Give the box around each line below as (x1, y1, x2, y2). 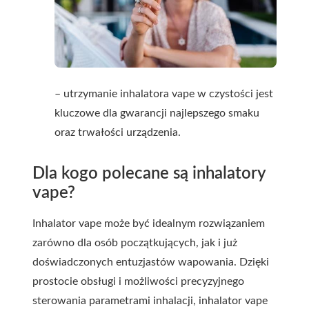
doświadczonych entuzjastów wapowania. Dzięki (32, 257, 269, 268)
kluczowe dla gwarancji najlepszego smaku (54, 108, 259, 119)
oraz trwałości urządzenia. (54, 127, 181, 139)
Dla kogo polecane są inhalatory (32, 166, 266, 183)
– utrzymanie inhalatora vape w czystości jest (54, 88, 273, 100)
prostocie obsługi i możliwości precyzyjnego (32, 276, 244, 288)
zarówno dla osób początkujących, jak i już (32, 237, 237, 249)
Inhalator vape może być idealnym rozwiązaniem (32, 218, 265, 230)
